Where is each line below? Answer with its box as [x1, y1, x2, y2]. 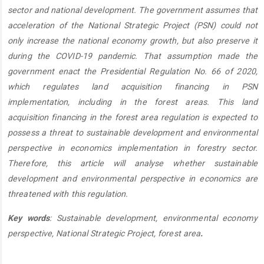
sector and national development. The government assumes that [8, 5, 258, 15]
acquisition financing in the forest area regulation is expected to [8, 113, 258, 123]
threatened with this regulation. [8, 189, 128, 199]
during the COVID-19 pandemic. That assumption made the [8, 51, 258, 61]
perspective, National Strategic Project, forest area [8, 228, 201, 238]
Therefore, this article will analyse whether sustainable [8, 159, 258, 169]
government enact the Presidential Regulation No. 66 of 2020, [8, 67, 258, 77]
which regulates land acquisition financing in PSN [8, 82, 258, 92]
